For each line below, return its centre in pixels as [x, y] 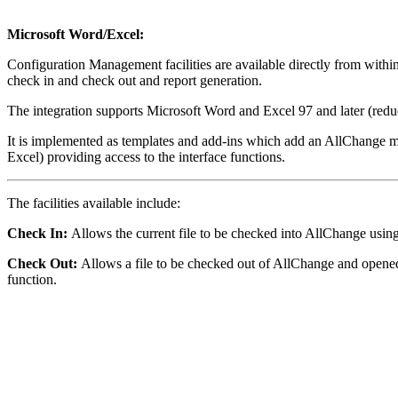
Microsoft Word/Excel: [76, 34]
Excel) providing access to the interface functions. [146, 156]
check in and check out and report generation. [135, 80]
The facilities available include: [94, 203]
